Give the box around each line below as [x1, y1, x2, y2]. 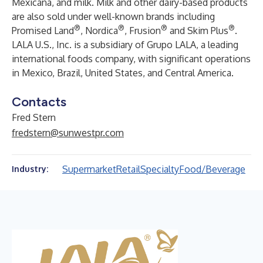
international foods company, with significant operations [12, 53, 251, 65]
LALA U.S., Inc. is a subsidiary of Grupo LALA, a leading [12, 39, 238, 50]
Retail [116, 163, 140, 175]
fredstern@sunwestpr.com [12, 127, 124, 139]
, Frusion [124, 25, 161, 36]
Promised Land [12, 25, 74, 36]
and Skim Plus [167, 25, 228, 36]
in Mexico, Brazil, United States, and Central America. [12, 67, 234, 79]
